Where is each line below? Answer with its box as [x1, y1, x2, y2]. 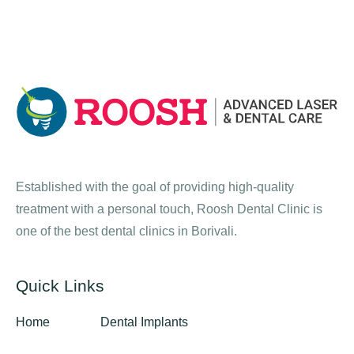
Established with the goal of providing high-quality [16, 180, 294, 194]
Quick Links [16, 277, 104, 296]
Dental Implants [100, 315, 188, 330]
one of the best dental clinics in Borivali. [16, 224, 237, 239]
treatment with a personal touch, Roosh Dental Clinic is [16, 202, 322, 217]
